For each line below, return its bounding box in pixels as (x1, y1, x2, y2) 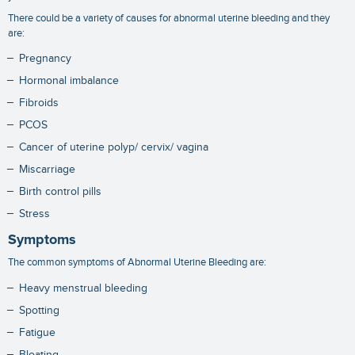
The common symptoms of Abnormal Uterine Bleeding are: (8, 256, 266, 269)
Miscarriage (18, 163, 75, 177)
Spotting (18, 303, 59, 317)
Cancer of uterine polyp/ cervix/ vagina (18, 141, 208, 155)
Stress (18, 208, 50, 221)
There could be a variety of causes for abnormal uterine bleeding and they (8, 11, 330, 25)
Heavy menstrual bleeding (18, 281, 147, 295)
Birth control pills (18, 185, 101, 199)
